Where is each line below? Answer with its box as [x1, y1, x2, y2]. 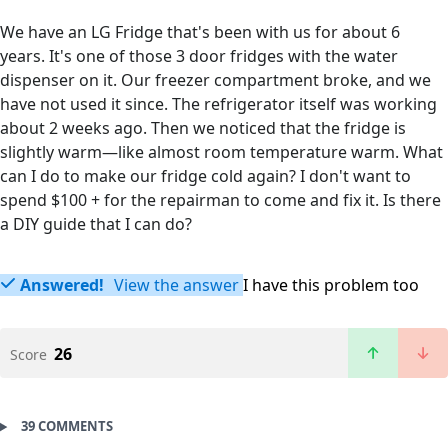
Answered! [20, 274, 104, 297]
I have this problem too [243, 274, 419, 297]
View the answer [110, 274, 239, 297]
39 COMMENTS [20, 417, 113, 436]
